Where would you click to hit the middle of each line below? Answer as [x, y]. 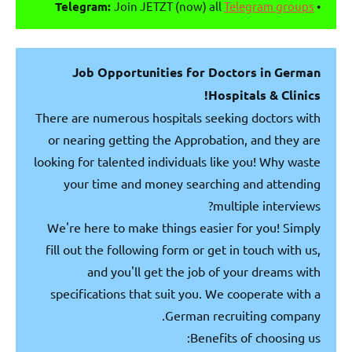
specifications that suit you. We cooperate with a [185, 293]
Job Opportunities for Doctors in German [196, 72]
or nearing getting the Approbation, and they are [184, 139]
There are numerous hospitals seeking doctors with [178, 117]
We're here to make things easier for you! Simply [184, 227]
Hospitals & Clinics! [264, 95]
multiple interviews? [267, 205]
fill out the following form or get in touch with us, [183, 249]
